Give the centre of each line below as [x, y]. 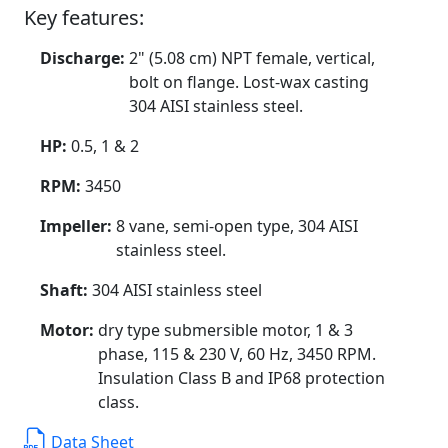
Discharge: [84, 57]
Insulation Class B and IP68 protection [241, 377]
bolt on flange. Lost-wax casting [249, 81]
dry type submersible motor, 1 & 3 [225, 329]
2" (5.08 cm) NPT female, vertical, [252, 57]
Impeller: [78, 225]
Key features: [84, 17]
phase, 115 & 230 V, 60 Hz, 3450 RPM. [237, 353]
